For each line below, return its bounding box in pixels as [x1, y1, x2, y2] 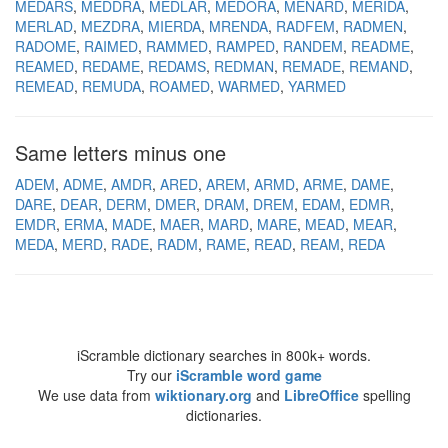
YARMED [288, 76, 346, 96]
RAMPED [216, 36, 275, 56]
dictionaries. [186, 405, 262, 425]
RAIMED [84, 36, 138, 56]
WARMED [218, 76, 280, 96]
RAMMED [146, 36, 208, 56]
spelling [358, 385, 411, 405]
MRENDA [209, 16, 268, 36]
